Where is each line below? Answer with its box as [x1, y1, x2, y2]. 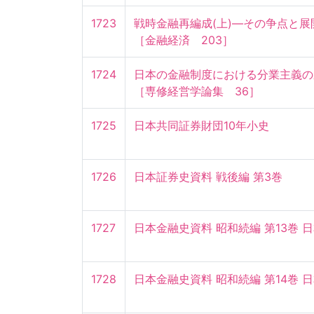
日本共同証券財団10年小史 [134, 118, 269, 133]
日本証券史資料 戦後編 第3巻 [134, 170, 282, 184]
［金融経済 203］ [134, 33, 233, 48]
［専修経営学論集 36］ [134, 84, 260, 99]
